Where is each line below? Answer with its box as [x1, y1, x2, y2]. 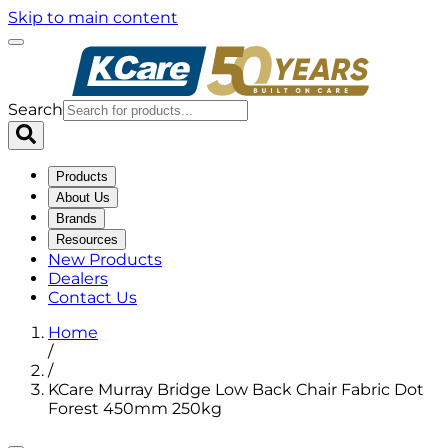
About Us [56, 190, 110, 205]
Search [8, 100, 63, 119]
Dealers [48, 269, 108, 288]
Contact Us [48, 288, 137, 307]
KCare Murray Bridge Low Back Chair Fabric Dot [48, 380, 424, 399]
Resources [56, 232, 118, 247]
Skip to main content [8, 8, 178, 27]
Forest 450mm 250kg [48, 399, 222, 418]
